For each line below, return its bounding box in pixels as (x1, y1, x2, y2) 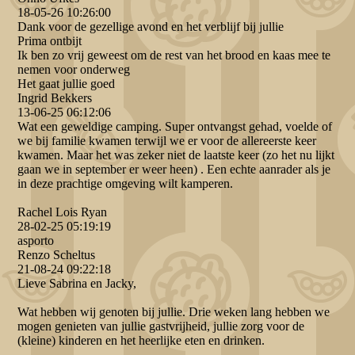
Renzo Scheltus (17, 248, 96, 262)
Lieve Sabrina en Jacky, (17, 277, 137, 291)
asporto (17, 234, 55, 248)
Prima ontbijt (17, 34, 82, 48)
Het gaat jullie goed (17, 77, 116, 91)
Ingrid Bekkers (17, 91, 93, 105)
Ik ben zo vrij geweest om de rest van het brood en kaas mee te (17, 48, 331, 63)
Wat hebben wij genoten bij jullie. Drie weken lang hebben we (17, 305, 330, 319)
